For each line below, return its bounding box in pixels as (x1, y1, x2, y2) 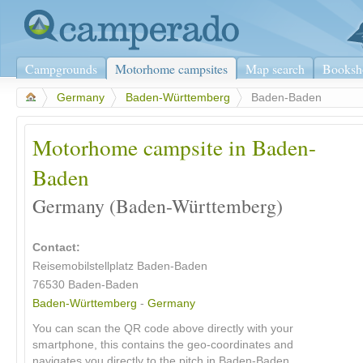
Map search (246, 60, 305, 77)
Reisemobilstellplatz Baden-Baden (32, 260, 207, 273)
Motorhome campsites (115, 60, 228, 77)
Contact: (32, 241, 80, 254)
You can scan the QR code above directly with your (32, 322, 293, 335)
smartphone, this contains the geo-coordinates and (32, 339, 293, 352)
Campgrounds (25, 60, 97, 77)
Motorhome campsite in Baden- (32, 132, 316, 162)
